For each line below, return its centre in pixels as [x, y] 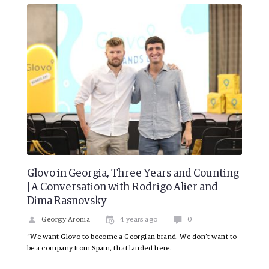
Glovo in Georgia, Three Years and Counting [133, 174]
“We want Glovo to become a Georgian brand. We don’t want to [132, 237]
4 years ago [139, 220]
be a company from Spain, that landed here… [101, 249]
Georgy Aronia [66, 220]
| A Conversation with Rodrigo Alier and [122, 188]
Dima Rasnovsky [67, 201]
